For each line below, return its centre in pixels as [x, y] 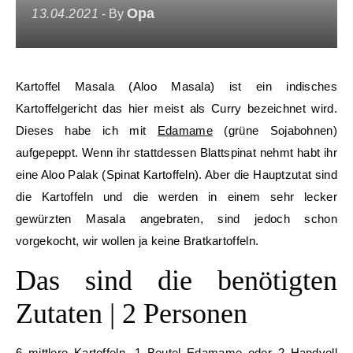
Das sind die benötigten [176, 281]
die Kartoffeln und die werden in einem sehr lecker [176, 197]
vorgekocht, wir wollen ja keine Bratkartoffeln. [137, 241]
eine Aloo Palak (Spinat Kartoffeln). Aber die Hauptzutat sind [176, 175]
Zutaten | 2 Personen [132, 314]
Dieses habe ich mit [87, 130]
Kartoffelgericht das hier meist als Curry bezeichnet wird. [176, 108]
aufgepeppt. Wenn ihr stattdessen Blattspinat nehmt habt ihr [176, 152]
